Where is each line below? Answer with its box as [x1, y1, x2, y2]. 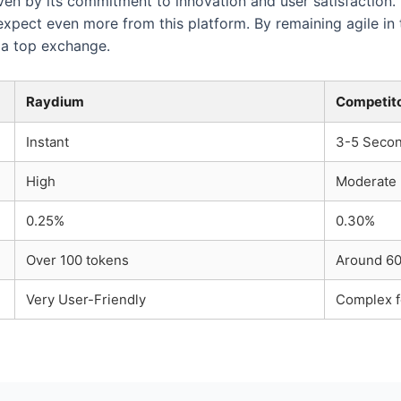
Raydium [26, 92, 84, 110]
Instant [26, 132, 69, 150]
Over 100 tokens [26, 251, 129, 269]
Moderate [336, 172, 397, 190]
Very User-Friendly [26, 290, 146, 308]
